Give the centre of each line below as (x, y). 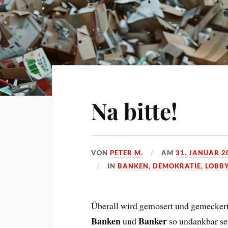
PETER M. (127, 153)
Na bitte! (135, 111)
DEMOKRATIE (177, 166)
